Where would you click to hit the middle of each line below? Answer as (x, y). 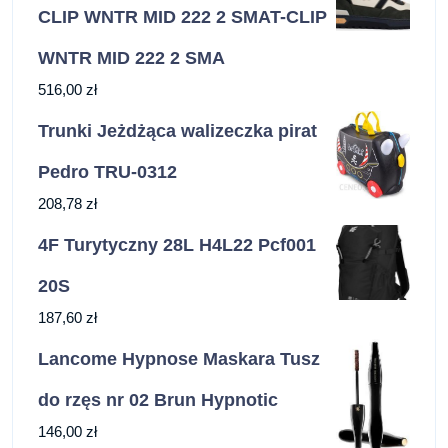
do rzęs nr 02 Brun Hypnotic (158, 400)
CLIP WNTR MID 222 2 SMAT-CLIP (182, 17)
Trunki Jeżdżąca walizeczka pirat (177, 131)
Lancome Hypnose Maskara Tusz (179, 359)
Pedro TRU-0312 (107, 172)
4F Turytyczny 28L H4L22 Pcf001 (177, 245)
